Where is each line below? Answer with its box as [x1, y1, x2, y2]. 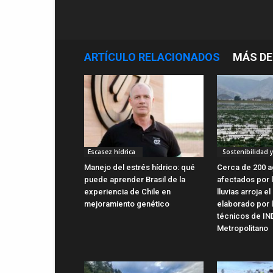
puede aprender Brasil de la [84, 174, 185, 184]
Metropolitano [217, 223, 268, 233]
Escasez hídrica [88, 147, 139, 156]
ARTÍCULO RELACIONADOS [84, 51, 220, 63]
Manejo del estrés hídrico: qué [84, 162, 195, 172]
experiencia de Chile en [84, 186, 171, 196]
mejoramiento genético [84, 199, 169, 208]
